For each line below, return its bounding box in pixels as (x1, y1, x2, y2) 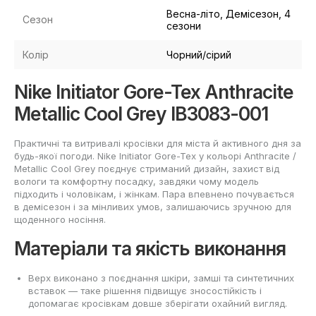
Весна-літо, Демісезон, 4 (166, 8, 291, 20)
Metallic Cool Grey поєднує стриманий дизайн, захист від (14, 163, 279, 175)
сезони (166, 20, 201, 32)
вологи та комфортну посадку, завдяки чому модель (14, 176, 259, 188)
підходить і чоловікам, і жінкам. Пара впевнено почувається (14, 188, 294, 200)
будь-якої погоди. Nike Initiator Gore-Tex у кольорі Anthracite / (14, 150, 296, 162)
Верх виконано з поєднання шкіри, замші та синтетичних (28, 272, 294, 284)
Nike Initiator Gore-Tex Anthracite (14, 80, 293, 104)
